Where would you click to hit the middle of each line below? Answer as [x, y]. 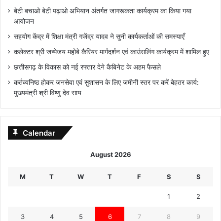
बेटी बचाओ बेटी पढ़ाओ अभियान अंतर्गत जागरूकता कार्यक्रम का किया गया [103, 11]
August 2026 [110, 155]
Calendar [39, 133]
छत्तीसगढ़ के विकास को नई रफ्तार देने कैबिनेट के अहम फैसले [87, 67]
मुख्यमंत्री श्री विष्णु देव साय [48, 93]
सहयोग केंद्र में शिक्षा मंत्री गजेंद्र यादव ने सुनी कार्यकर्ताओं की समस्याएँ [99, 37]
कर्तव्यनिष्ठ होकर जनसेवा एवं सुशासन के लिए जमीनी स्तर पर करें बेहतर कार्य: [106, 83]
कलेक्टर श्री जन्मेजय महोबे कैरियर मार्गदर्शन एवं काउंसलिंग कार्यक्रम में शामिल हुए [112, 52]
